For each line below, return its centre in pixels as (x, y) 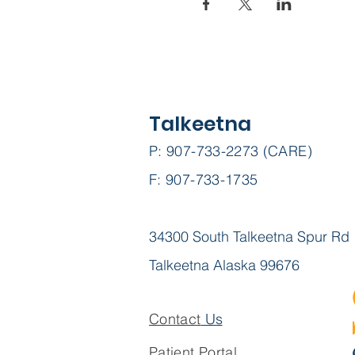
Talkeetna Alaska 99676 (224, 265)
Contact (175, 319)
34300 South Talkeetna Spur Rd (249, 237)
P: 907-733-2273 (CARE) (231, 151)
